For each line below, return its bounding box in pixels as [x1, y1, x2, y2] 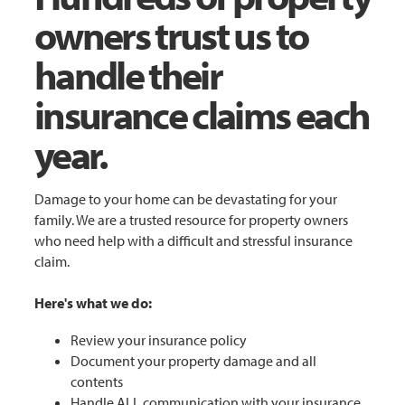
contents [70, 372, 123, 391]
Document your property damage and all [70, 352, 316, 371]
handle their [33, 48, 222, 99]
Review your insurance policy [70, 331, 247, 350]
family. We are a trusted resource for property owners [33, 211, 348, 230]
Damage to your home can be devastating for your [33, 190, 337, 209]
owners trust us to [33, 8, 308, 60]
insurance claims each [33, 88, 370, 139]
